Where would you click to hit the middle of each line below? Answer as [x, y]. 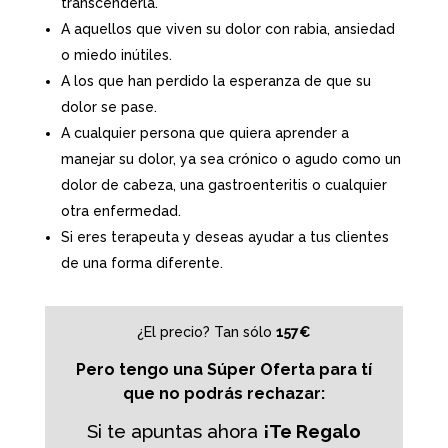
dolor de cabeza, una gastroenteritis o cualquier [223, 184]
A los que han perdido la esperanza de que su [215, 80]
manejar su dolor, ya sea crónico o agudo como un [230, 158]
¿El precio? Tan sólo [206, 331]
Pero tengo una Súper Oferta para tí [223, 369]
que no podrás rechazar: [223, 393]
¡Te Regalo [311, 430]
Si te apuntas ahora [174, 430]
